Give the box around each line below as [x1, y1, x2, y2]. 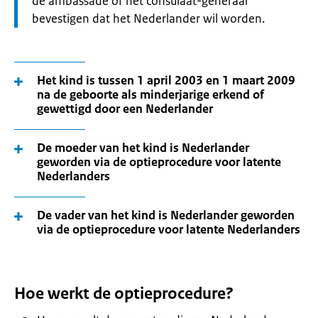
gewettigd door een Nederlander [37, 101, 213, 116]
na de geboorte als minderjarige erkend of [37, 87, 264, 102]
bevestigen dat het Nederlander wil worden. [32, 11, 265, 26]
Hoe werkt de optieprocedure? [14, 283, 234, 304]
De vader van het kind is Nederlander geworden [37, 207, 295, 223]
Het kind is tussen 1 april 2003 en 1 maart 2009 [37, 72, 295, 88]
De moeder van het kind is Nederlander [37, 140, 249, 155]
